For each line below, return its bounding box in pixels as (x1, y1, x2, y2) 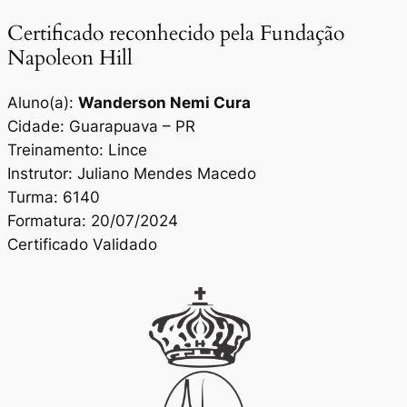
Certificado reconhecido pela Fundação (7, 19, 344, 48)
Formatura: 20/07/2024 (7, 212, 178, 231)
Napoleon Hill (7, 44, 133, 73)
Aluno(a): (7, 94, 78, 113)
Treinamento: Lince (7, 141, 147, 160)
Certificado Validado (7, 235, 157, 254)
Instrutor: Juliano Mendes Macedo (7, 164, 256, 184)
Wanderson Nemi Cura (78, 94, 251, 113)
